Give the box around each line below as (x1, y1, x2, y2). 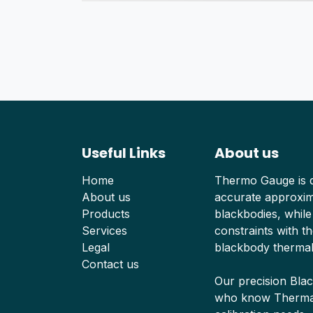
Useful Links (82, 143, 166, 163)
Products (82, 207, 130, 221)
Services (82, 224, 127, 238)
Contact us (82, 257, 139, 272)
